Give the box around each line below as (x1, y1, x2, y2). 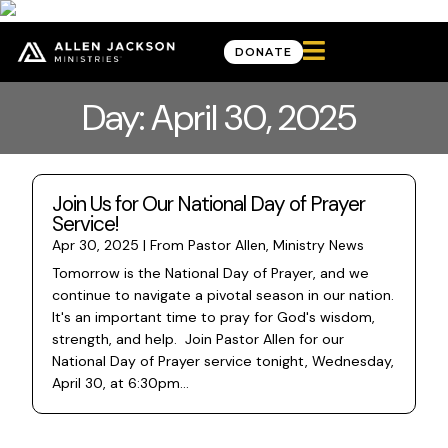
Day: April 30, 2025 (81, 94, 356, 141)
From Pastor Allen (150, 236, 266, 254)
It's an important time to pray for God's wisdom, (52, 308, 375, 326)
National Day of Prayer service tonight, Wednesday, (52, 352, 394, 370)
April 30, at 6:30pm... (52, 374, 189, 392)
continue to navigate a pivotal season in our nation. (52, 286, 394, 304)
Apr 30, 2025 (52, 236, 139, 254)
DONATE (235, 45, 293, 59)
